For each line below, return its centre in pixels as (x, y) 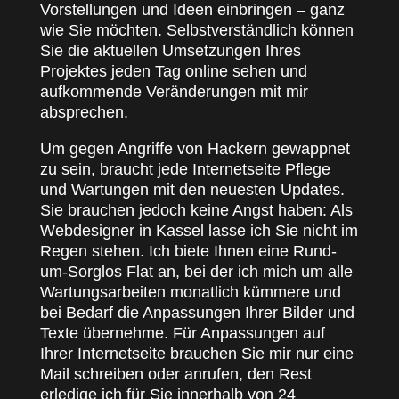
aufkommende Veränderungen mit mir (174, 92)
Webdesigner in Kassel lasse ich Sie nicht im (199, 231)
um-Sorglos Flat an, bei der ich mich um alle (196, 272)
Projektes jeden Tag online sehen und (173, 71)
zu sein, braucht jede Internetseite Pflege (185, 169)
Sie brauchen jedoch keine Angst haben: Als (196, 210)
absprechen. (84, 112)
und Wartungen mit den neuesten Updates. (192, 190)
